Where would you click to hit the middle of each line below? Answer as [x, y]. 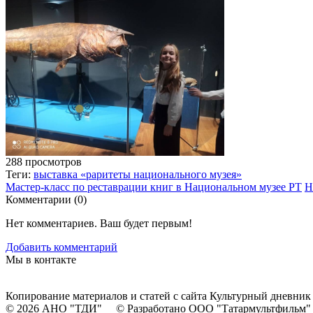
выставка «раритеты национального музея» [138, 175]
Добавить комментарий [61, 247]
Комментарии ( [42, 200]
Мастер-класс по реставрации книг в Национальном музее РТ [154, 187]
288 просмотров [44, 162]
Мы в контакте [41, 260]
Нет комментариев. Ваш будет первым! [99, 224]
